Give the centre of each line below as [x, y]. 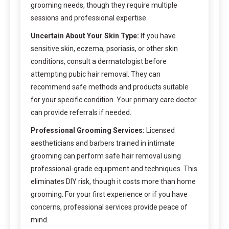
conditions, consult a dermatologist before [99, 61]
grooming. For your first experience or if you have [109, 194]
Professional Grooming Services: [88, 130]
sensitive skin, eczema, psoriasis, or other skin [104, 48]
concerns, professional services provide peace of [109, 207]
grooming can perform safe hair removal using [106, 156]
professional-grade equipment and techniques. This [114, 168]
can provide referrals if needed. [81, 112]
